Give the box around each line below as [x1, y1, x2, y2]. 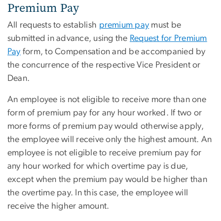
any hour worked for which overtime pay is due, [7, 161, 188, 171]
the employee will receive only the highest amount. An [7, 135, 212, 144]
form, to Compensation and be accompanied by [20, 47, 206, 56]
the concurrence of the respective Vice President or [7, 60, 201, 70]
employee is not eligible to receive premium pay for [7, 148, 202, 157]
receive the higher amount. [7, 201, 110, 211]
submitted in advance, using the [7, 34, 130, 43]
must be [149, 20, 182, 30]
